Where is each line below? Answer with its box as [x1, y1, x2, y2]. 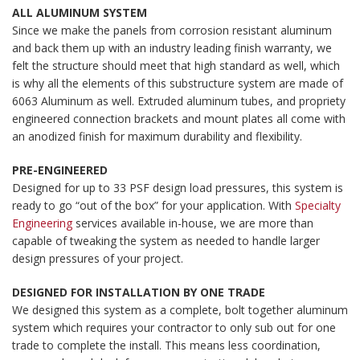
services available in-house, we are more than [72, 215, 313, 231]
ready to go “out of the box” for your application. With [12, 198, 295, 214]
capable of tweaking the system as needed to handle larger [12, 233, 320, 249]
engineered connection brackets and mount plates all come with [12, 111, 346, 127]
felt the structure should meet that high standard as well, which [12, 58, 340, 74]
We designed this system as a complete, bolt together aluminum [12, 302, 348, 318]
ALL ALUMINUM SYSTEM [12, 5, 147, 21]
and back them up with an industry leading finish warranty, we [12, 40, 332, 56]
